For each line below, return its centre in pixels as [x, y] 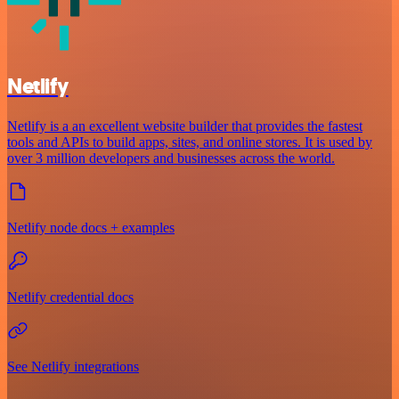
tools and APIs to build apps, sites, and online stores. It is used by [190, 142]
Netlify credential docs [70, 297]
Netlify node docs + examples [91, 228]
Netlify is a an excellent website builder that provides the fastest [185, 126]
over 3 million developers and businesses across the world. [171, 159]
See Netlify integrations [73, 367]
